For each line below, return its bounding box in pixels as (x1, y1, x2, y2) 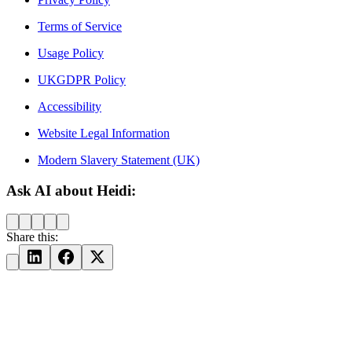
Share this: (6, 230, 58, 244)
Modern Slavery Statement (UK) (38, 152, 200, 167)
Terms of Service (38, 19, 122, 33)
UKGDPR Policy (38, 72, 126, 86)
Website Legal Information (38, 126, 170, 140)
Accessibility (38, 99, 101, 113)
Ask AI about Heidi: (6, 181, 136, 199)
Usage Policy (38, 46, 104, 60)
